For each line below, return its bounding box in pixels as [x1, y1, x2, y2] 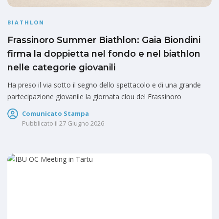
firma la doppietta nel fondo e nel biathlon [7, 48, 200, 59]
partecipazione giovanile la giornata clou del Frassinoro [7, 91, 181, 101]
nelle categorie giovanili [7, 62, 115, 73]
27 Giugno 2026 [59, 118, 104, 128]
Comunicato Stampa [22, 109, 89, 118]
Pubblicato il [22, 118, 58, 128]
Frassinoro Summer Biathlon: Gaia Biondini [7, 34, 200, 45]
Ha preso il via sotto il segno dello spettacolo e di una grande [7, 80, 201, 89]
